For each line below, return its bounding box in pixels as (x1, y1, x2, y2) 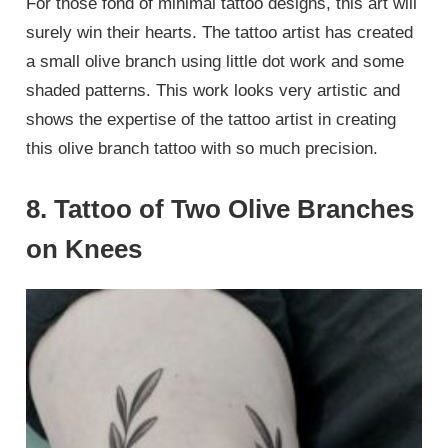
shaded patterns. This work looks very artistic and (26, 81, 401, 101)
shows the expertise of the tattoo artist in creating (26, 110, 397, 130)
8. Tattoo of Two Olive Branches (26, 193, 415, 224)
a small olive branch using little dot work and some (26, 52, 405, 72)
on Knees (26, 233, 143, 264)
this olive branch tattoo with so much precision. (26, 139, 379, 159)
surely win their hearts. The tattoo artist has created (26, 23, 414, 43)
